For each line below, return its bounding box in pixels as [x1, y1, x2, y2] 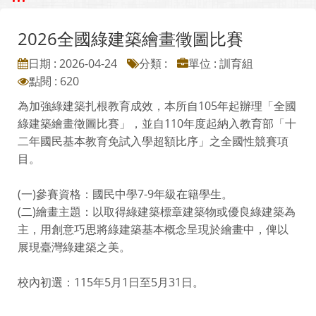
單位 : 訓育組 [188, 56, 253, 71]
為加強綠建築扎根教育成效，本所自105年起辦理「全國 [18, 98, 296, 114]
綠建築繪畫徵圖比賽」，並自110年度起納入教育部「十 [18, 116, 296, 131]
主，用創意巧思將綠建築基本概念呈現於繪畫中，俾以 [18, 221, 288, 237]
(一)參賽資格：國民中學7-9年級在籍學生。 [18, 186, 233, 202]
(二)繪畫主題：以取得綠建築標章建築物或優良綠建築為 [18, 204, 296, 219]
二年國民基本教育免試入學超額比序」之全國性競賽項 [18, 133, 288, 149]
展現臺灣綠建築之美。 [18, 239, 130, 255]
